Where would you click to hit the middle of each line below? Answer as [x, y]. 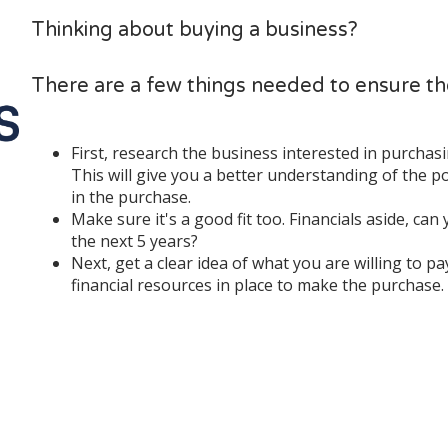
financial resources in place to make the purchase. [257, 285]
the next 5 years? [134, 241]
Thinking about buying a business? [194, 30]
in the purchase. [131, 197]
